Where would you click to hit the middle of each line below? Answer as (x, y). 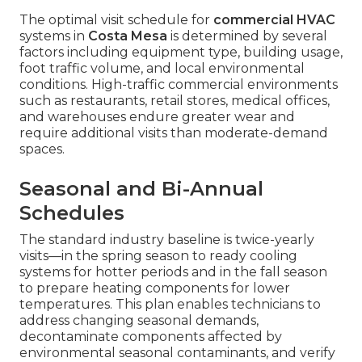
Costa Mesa (128, 36)
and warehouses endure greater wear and (157, 117)
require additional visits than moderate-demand (174, 133)
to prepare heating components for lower (155, 288)
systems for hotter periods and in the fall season (173, 272)
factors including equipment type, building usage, (181, 53)
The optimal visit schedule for (116, 20)
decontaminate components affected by (151, 337)
